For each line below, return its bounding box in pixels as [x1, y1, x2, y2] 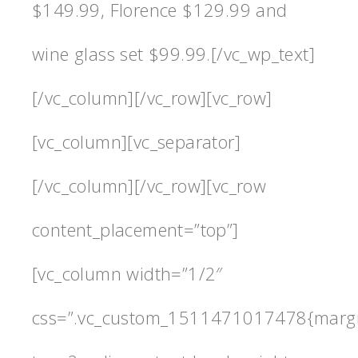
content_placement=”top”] [32, 217, 239, 241]
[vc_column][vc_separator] [32, 129, 241, 153]
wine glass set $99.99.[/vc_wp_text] [32, 41, 315, 66]
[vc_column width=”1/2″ [32, 261, 223, 285]
